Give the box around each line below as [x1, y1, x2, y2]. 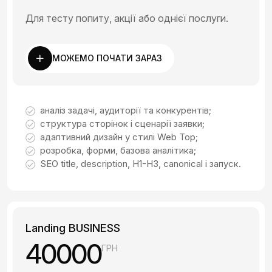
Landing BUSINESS [25, 221, 120, 234]
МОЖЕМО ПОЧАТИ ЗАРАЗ [52, 53, 162, 63]
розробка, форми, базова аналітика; [40, 144, 196, 156]
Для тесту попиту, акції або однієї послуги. [25, 12, 228, 24]
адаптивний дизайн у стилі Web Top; [40, 131, 198, 143]
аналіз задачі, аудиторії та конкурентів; [40, 104, 211, 116]
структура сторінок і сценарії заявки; [40, 117, 205, 129]
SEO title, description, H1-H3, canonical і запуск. [40, 157, 241, 169]
